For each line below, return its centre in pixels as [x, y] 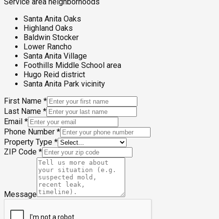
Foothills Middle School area [72, 65]
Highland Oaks [48, 28]
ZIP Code [20, 152]
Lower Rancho [48, 47]
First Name [23, 101]
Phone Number [29, 132]
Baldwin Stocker [51, 37]
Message [20, 194]
